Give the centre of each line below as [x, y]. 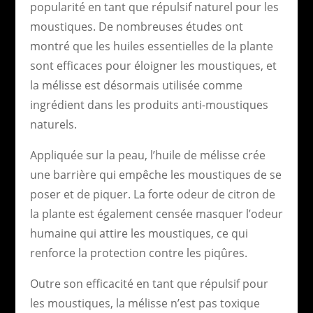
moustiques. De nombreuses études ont [136, 26]
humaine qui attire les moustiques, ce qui [139, 233]
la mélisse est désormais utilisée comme [136, 85]
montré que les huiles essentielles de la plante [151, 46]
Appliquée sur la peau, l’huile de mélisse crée [147, 155]
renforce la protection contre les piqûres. [138, 253]
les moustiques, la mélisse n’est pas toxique [145, 303]
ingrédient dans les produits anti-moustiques [149, 104]
